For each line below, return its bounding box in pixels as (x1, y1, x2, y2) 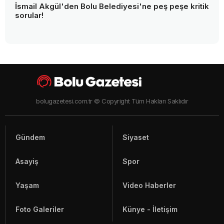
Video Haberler (122, 181, 176, 190)
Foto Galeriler (15, 205, 64, 214)
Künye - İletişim (122, 205, 177, 214)
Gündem (15, 133, 45, 142)
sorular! (15, 10, 43, 20)
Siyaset (122, 133, 149, 142)
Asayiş (15, 157, 38, 166)
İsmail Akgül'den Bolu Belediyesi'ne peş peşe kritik (15, 1, 209, 11)
